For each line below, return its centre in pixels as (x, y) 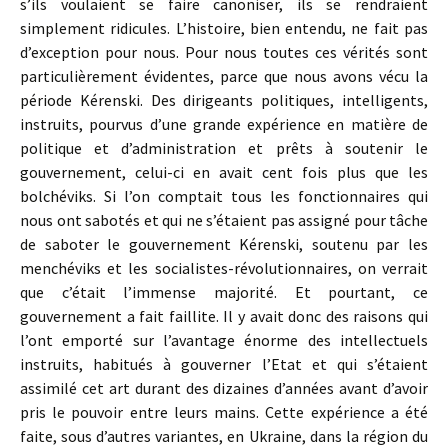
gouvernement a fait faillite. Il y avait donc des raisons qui (224, 316)
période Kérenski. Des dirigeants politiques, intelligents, (224, 100)
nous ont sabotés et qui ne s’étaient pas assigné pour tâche (224, 220)
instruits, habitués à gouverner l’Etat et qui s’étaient (224, 364)
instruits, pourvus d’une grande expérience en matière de (224, 124)
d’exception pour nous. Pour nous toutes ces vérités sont (224, 52)
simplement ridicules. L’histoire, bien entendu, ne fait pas (224, 28)
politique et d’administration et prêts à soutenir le (224, 148)
